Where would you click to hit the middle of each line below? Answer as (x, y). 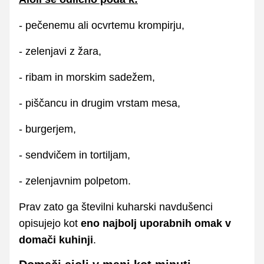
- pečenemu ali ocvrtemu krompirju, (102, 25)
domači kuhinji (56, 240)
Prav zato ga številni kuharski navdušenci (116, 207)
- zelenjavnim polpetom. (75, 181)
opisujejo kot (50, 223)
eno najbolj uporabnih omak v (156, 223)
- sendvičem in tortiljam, (75, 155)
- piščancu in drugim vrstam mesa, (100, 103)
